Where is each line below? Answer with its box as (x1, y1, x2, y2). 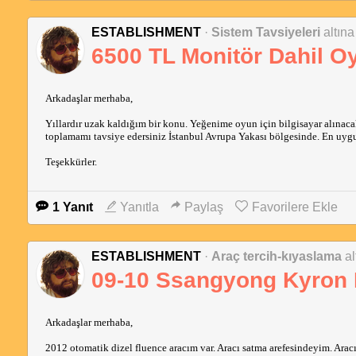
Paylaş (184, 200, 223, 214)
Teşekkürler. (44, 156, 97, 168)
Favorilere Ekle (251, 200, 338, 214)
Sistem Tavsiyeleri (211, 25, 320, 39)
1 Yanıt (52, 200, 93, 214)
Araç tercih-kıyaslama (211, 250, 342, 263)
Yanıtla (119, 200, 159, 214)
